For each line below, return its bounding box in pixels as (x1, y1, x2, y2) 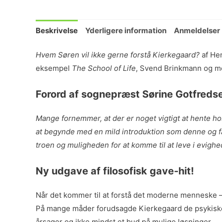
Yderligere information (85, 25, 166, 35)
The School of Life (72, 63, 136, 73)
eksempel (36, 63, 72, 73)
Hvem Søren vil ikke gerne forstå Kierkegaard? (36, 50, 200, 59)
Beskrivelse (36, 25, 78, 35)
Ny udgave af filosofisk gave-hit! (36, 165, 194, 177)
